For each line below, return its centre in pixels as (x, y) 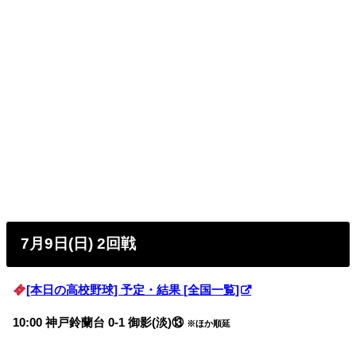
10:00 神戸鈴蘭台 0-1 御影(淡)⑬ (99, 322)
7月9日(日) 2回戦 (81, 244)
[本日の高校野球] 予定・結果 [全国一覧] (133, 290)
